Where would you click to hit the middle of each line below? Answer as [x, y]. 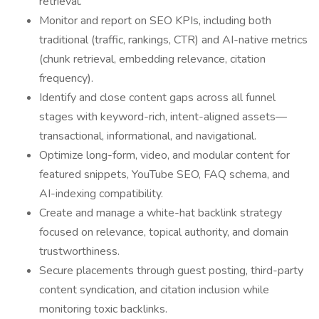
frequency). [66, 78]
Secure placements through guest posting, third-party [171, 271]
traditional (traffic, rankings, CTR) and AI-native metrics [173, 40]
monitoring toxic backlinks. [103, 309]
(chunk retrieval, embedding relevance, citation [152, 59]
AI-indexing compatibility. [101, 194]
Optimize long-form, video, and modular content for [164, 155]
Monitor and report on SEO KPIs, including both [155, 21]
